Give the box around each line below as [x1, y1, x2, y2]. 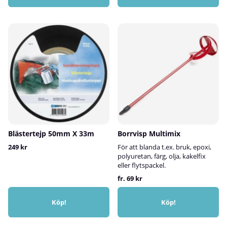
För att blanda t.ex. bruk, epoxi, [118, 142, 211, 152]
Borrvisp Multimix [118, 128, 180, 138]
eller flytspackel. [118, 160, 166, 170]
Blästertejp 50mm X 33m [8, 128, 94, 138]
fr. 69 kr [118, 173, 142, 183]
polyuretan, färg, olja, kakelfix [118, 151, 206, 161]
